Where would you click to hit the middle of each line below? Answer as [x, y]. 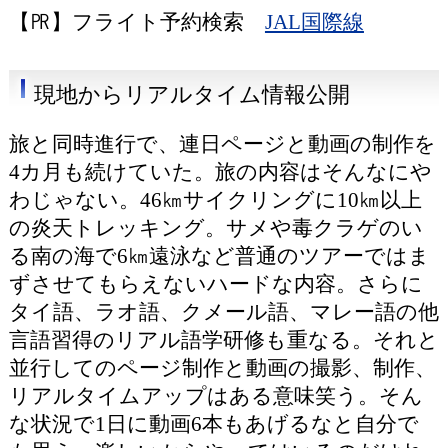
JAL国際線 [314, 22]
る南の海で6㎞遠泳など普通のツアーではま [219, 256]
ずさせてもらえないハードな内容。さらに [215, 284]
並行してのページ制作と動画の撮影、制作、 [222, 368]
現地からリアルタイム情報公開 [191, 95]
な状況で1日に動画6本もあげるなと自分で [213, 424]
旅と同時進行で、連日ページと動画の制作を [222, 144]
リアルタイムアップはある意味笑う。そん [215, 396]
